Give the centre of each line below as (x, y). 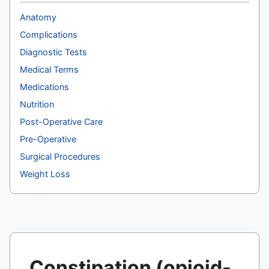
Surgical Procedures (60, 156)
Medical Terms (49, 69)
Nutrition (37, 104)
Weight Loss (45, 174)
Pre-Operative (48, 139)
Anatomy (38, 17)
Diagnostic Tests (53, 52)
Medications (44, 86)
